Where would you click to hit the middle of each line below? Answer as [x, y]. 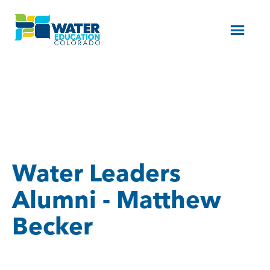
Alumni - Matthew [117, 199]
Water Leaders [96, 173]
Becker [52, 226]
